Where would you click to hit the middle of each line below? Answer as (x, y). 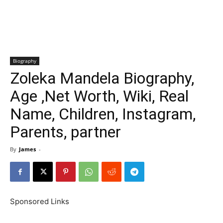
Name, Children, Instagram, (103, 114)
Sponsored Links (40, 201)
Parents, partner (65, 132)
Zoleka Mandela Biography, (102, 78)
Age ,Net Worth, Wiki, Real (99, 96)
